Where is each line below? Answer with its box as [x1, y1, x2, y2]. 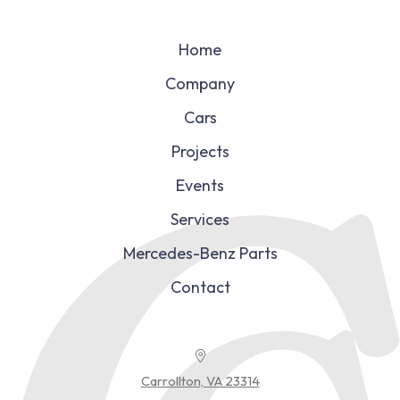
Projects [171, 141, 229, 162]
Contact [170, 277, 230, 298]
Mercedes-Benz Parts [122, 243, 278, 264]
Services [171, 209, 229, 230]
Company [165, 73, 235, 95]
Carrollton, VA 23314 [140, 372, 260, 390]
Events [176, 175, 224, 196]
